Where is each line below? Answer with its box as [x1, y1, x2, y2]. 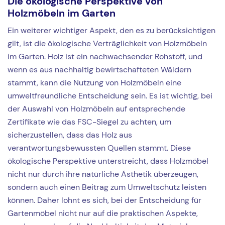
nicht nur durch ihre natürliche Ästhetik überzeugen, [8, 169, 198, 180]
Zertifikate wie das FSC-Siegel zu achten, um [8, 117, 171, 128]
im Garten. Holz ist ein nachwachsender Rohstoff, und [8, 51, 202, 62]
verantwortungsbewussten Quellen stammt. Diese [8, 143, 191, 154]
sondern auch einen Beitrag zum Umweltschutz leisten [8, 182, 206, 193]
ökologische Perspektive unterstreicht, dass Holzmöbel [8, 156, 208, 167]
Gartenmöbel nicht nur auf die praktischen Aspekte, [8, 208, 198, 219]
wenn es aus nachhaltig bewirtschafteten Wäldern [8, 64, 191, 75]
